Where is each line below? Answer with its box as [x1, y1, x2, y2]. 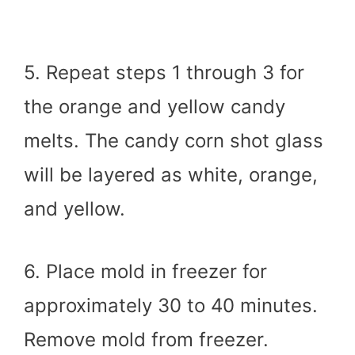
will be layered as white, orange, [24, 162, 318, 186]
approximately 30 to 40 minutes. [24, 293, 318, 317]
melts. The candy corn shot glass [24, 128, 323, 152]
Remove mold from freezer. [24, 327, 269, 351]
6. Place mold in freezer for [24, 259, 267, 283]
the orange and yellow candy [24, 94, 285, 118]
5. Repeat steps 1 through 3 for [24, 60, 304, 84]
